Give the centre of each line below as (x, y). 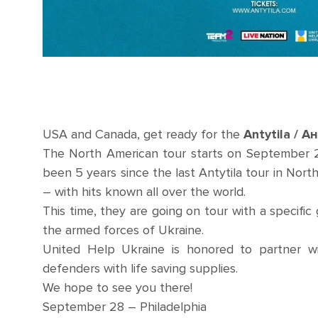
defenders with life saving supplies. (140, 269)
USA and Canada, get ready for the (143, 135)
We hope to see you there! (117, 288)
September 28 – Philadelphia (125, 307)
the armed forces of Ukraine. (123, 230)
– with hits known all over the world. (144, 192)
